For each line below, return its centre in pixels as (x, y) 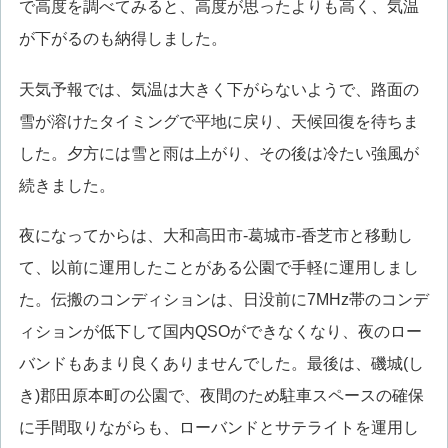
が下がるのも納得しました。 (122, 38)
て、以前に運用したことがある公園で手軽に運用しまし (218, 268)
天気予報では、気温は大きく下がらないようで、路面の (218, 89)
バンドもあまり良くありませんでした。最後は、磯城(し (221, 364)
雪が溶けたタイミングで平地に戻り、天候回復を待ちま (218, 121)
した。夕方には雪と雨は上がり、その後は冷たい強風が (218, 153)
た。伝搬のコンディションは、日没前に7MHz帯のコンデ (223, 300)
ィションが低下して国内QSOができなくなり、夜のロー (220, 332)
